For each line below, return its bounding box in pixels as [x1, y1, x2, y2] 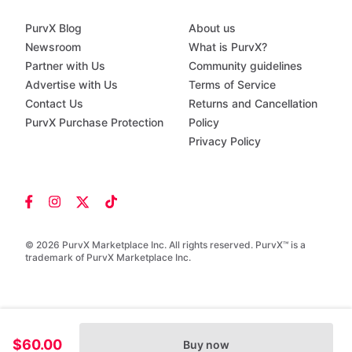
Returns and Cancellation [189, 97, 317, 110]
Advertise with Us [25, 78, 118, 91]
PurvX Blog [25, 21, 82, 35]
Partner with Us [25, 59, 105, 72]
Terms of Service [189, 78, 276, 91]
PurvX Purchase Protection [25, 115, 163, 129]
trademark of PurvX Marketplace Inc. [25, 251, 191, 263]
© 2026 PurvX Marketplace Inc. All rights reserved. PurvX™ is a [25, 239, 306, 251]
